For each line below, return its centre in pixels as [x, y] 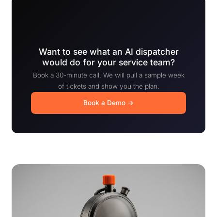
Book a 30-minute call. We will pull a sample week [108, 75]
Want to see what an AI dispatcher [108, 52]
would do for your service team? [108, 62]
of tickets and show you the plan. [108, 86]
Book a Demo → [108, 103]
